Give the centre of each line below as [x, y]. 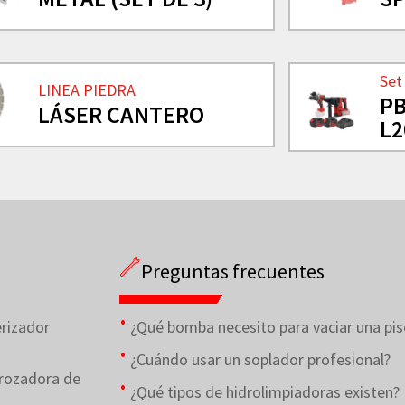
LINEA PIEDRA [87, 90]
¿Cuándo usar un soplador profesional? [260, 359]
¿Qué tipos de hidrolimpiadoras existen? [265, 391]
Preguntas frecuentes [233, 271]
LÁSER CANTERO [122, 115]
